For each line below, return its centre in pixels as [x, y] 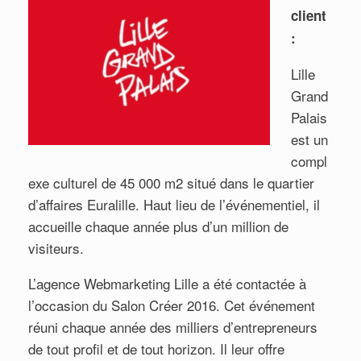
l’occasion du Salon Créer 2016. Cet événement [172, 305]
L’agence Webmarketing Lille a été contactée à [167, 283]
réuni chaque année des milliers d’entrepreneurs [173, 326]
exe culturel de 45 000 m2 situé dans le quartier [171, 182]
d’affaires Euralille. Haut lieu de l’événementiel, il [174, 204]
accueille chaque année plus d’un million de [158, 226]
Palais [309, 117]
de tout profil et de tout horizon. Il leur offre [156, 348]
